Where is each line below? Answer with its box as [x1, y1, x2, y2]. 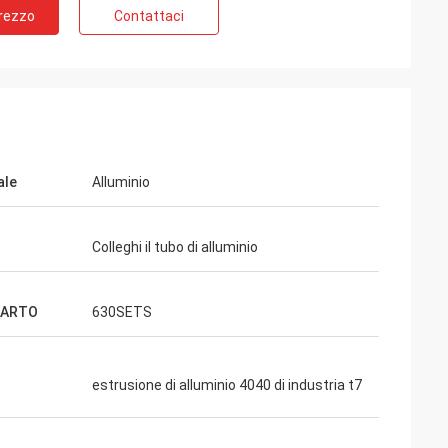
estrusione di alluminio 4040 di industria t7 [92, 377, 362, 393]
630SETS [92, 304, 152, 320]
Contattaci [114, 8, 184, 24]
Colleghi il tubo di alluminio [92, 239, 258, 255]
